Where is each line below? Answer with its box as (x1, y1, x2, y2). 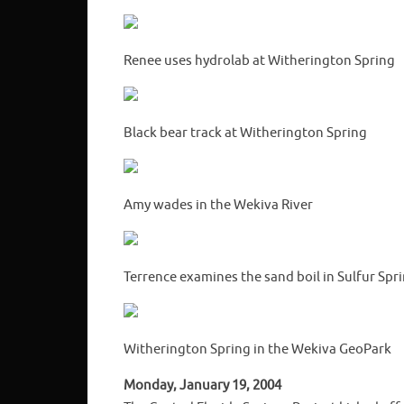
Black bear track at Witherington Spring (124, 124, 367, 142)
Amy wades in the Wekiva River (124, 196, 313, 214)
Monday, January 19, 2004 (124, 376, 281, 394)
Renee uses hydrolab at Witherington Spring (124, 51, 395, 69)
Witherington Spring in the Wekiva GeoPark (124, 340, 391, 358)
